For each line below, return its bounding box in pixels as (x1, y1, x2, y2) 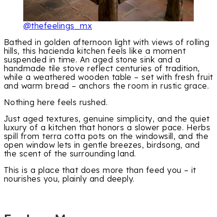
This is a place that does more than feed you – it (4, 165, 196, 175)
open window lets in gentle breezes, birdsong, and (4, 140, 200, 150)
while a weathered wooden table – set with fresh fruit (4, 72, 213, 82)
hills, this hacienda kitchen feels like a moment (4, 46, 186, 56)
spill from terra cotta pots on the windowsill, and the (4, 131, 209, 141)
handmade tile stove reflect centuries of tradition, (4, 63, 200, 73)
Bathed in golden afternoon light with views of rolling (4, 37, 210, 47)
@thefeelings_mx (23, 20, 92, 31)
